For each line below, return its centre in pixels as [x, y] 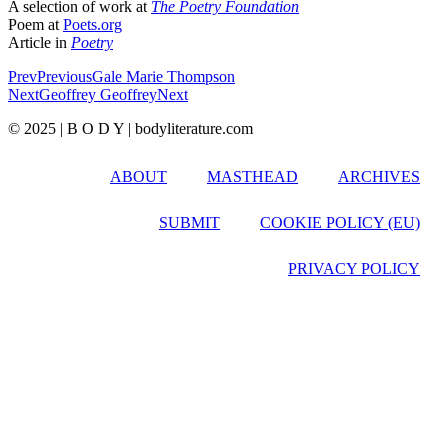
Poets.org [92, 24]
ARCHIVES [379, 176]
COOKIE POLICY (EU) [340, 222]
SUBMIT [189, 222]
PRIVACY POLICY [354, 268]
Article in [39, 42]
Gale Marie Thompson [163, 76]
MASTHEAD [252, 176]
